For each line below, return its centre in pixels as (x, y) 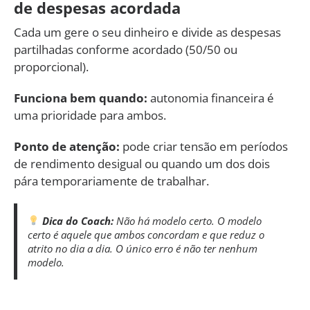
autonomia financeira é (211, 98)
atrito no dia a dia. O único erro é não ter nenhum (143, 248)
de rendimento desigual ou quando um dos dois (142, 163)
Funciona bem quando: (81, 98)
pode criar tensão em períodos (204, 146)
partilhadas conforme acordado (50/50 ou (126, 49)
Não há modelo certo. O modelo (188, 220)
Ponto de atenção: (67, 146)
